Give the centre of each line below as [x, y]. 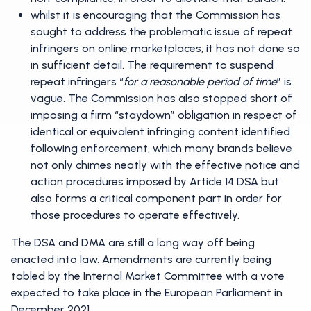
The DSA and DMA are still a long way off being [133, 243]
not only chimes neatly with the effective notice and [165, 165]
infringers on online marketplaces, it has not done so [165, 48]
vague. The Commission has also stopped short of [161, 98]
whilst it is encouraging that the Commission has [155, 15]
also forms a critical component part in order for [156, 198]
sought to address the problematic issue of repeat [161, 32]
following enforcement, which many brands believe [161, 148]
